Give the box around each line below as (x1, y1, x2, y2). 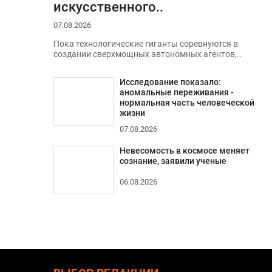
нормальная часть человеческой (119, 98, 254, 109)
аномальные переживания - (119, 87, 234, 98)
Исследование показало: (119, 77, 221, 88)
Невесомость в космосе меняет (119, 146, 250, 157)
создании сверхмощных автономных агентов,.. (53, 49, 242, 59)
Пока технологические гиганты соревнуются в (53, 38, 238, 49)
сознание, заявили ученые (119, 156, 226, 167)
